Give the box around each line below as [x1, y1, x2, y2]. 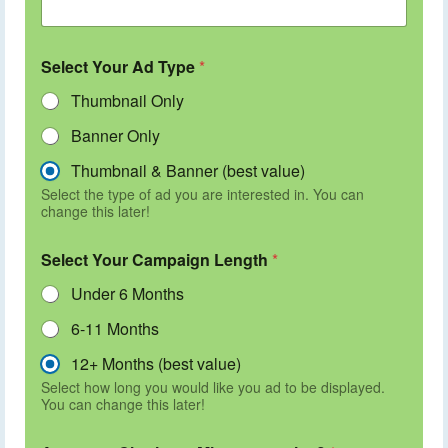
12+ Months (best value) [71, 351, 241, 375]
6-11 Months [71, 316, 159, 340]
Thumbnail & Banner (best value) [71, 158, 305, 182]
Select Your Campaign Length [41, 247, 272, 271]
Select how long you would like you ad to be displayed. [41, 376, 385, 397]
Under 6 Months [71, 281, 184, 305]
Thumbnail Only [71, 88, 184, 112]
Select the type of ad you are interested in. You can [41, 183, 364, 204]
